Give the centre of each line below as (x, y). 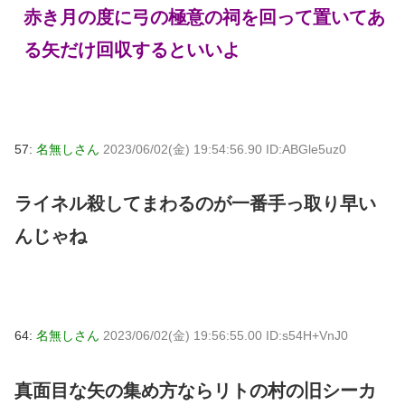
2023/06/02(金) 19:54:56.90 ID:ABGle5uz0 (225, 149)
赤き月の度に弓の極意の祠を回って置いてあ (204, 17)
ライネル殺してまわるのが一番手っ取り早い (195, 204)
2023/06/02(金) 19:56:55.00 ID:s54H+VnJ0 (226, 336)
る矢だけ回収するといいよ (132, 49)
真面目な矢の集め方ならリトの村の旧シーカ (195, 391)
